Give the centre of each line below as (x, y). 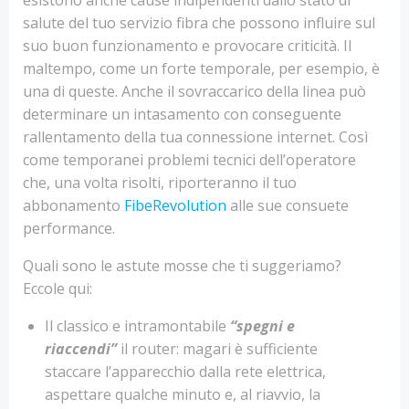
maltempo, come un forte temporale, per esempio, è (201, 68)
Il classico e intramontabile (137, 326)
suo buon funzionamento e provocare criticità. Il (187, 46)
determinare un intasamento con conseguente (182, 114)
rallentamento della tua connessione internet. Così (195, 137)
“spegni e (262, 326)
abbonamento (73, 205)
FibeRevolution (177, 205)
